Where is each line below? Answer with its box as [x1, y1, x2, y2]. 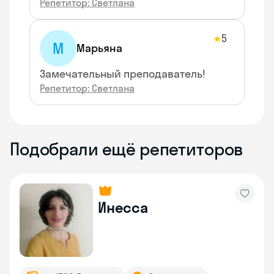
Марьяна [76, 41, 122, 55]
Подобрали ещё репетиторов [10, 138, 244, 160]
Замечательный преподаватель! [40, 67, 206, 81]
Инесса [98, 198, 148, 217]
